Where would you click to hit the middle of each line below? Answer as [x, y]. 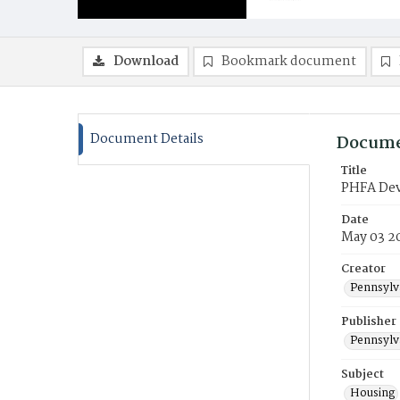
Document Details [147, 139]
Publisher [369, 322]
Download [146, 62]
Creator [363, 269]
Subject [362, 375]
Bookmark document [289, 62]
